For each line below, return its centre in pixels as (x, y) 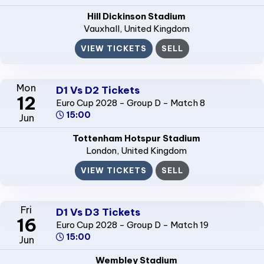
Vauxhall (101, 28)
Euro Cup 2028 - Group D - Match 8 (130, 103)
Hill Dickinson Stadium (136, 16)
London (101, 150)
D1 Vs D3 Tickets (98, 212)
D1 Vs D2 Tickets (98, 90)
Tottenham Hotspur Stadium (136, 138)
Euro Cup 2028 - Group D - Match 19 (132, 225)
